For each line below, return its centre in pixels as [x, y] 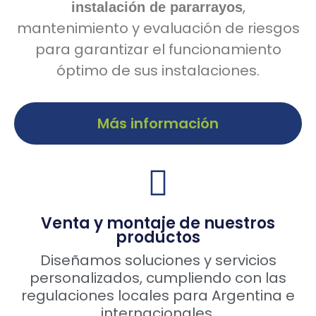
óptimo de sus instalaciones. [158, 71]
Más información [158, 124]
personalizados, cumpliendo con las [158, 278]
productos [158, 238]
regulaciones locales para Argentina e [158, 296]
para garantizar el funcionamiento [158, 50]
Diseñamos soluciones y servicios [158, 261]
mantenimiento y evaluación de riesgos [158, 29]
